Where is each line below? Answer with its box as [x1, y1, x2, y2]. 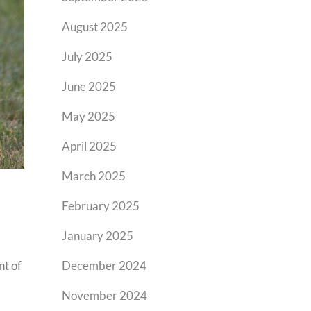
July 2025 [62, 49, 113, 64]
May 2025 [62, 109, 116, 124]
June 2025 [62, 79, 117, 94]
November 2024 [62, 288, 148, 303]
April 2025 [62, 139, 117, 153]
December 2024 [62, 258, 147, 273]
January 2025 [62, 228, 134, 243]
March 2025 [62, 169, 126, 183]
